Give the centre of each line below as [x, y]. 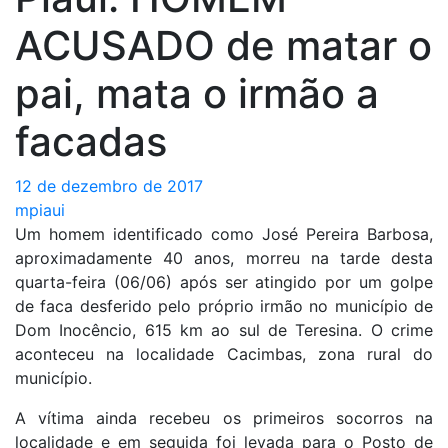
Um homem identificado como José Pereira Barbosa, [224, 233]
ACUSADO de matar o [223, 45]
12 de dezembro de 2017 [109, 185]
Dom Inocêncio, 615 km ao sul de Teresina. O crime [224, 329]
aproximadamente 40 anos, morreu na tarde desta [224, 257]
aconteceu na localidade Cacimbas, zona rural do [224, 353]
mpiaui [40, 209]
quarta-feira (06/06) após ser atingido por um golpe [224, 281]
